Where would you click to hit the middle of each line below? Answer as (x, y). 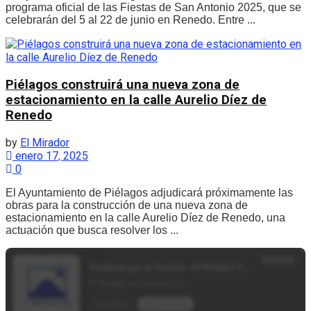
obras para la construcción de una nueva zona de (127, 205)
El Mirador (45, 142)
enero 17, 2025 (50, 155)
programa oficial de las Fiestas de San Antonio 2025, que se (153, 8)
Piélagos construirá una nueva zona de (123, 84)
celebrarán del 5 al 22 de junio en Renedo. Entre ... (131, 20)
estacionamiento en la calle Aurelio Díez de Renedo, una (145, 217)
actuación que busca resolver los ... (92, 230)
